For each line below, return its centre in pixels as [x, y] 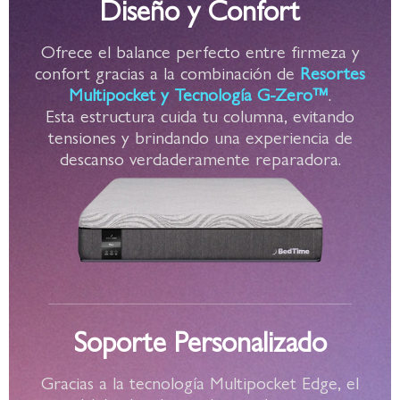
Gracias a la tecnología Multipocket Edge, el [200, 381]
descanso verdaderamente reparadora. [200, 158]
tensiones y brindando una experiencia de [200, 137]
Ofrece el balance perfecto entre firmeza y [200, 51]
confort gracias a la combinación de [167, 72]
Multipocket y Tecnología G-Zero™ [199, 94]
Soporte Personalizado [200, 340]
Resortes [333, 72]
